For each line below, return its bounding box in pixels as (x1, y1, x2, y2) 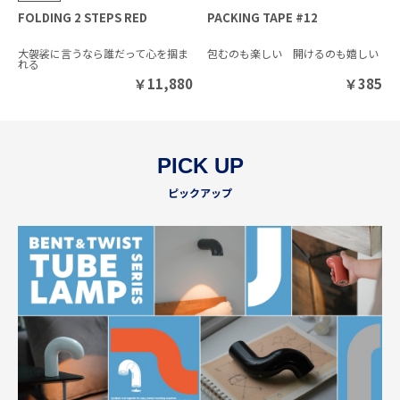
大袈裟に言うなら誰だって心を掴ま (18, 45, 188, 61)
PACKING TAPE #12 (207, 8, 319, 26)
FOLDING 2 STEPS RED (18, 8, 147, 26)
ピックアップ (168, 184, 232, 200)
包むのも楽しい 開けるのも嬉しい (207, 45, 379, 61)
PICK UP (156, 153, 244, 178)
